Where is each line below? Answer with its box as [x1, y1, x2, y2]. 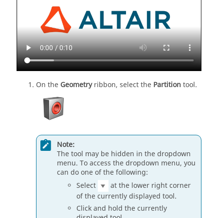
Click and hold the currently [76, 203, 167, 214]
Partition [153, 79, 181, 90]
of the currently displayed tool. [76, 191, 177, 202]
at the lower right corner [109, 181, 191, 191]
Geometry [60, 79, 92, 90]
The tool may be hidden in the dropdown [57, 149, 191, 160]
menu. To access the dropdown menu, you [57, 158, 196, 169]
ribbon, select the [92, 79, 153, 90]
